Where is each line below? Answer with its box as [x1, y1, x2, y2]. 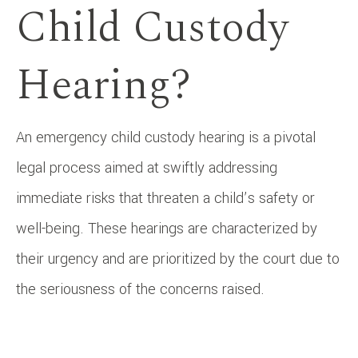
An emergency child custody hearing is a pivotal [16, 127, 316, 149]
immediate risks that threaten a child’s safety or [16, 188, 315, 209]
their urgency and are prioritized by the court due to [16, 249, 340, 270]
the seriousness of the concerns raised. [16, 279, 265, 300]
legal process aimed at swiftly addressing [16, 157, 277, 179]
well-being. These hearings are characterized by [16, 218, 317, 240]
